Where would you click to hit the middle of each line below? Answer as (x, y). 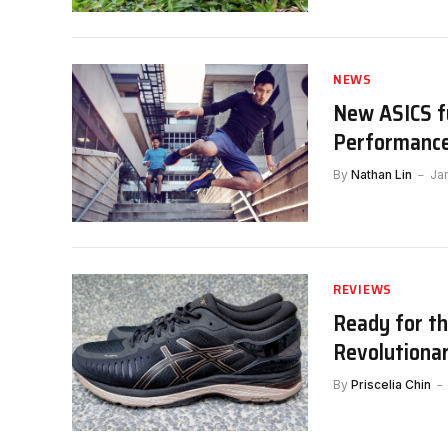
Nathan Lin (381, 175)
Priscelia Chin (391, 384)
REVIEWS (362, 288)
